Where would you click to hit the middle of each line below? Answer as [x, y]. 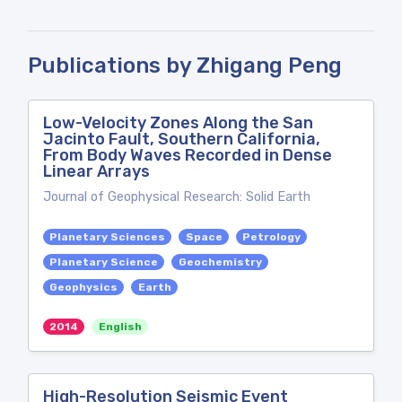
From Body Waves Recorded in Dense [188, 155]
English [120, 327]
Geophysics [84, 287]
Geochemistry [220, 262]
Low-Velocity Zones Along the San [178, 123]
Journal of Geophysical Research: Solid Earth [177, 197]
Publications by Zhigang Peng [185, 66]
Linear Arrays [96, 171]
